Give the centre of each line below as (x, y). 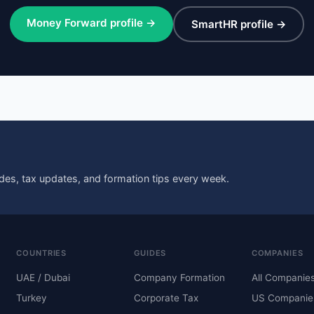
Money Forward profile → (91, 23)
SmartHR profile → (239, 24)
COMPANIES (277, 253)
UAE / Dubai (43, 277)
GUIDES (150, 253)
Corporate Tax (166, 298)
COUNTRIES (42, 253)
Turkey (32, 298)
